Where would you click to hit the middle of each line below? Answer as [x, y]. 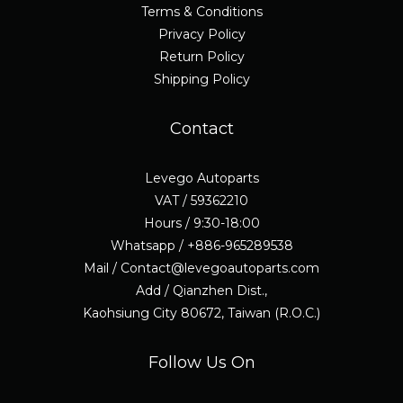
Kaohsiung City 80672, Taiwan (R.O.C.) [201, 313]
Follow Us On [201, 363]
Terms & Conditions [201, 12]
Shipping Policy [201, 80]
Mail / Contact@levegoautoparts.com [201, 269]
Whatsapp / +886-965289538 [201, 246]
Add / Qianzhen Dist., [201, 291]
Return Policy [201, 57]
